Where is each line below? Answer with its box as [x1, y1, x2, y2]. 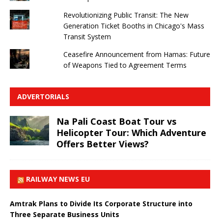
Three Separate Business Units [10, 209, 119, 219]
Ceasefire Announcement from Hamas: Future [63, 49, 210, 59]
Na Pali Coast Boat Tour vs [56, 115, 176, 127]
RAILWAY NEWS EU [26, 174, 90, 184]
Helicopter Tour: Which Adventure [56, 126, 206, 138]
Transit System [63, 31, 111, 41]
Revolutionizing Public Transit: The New [63, 10, 189, 20]
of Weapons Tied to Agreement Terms [63, 60, 187, 70]
